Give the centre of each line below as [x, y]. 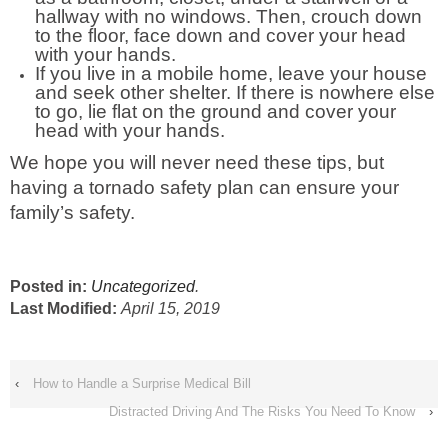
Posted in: [50, 286]
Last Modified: [65, 308]
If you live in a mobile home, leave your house [231, 73]
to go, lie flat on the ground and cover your [215, 111]
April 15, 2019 [170, 308]
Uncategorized [143, 286]
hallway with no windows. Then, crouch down [228, 16]
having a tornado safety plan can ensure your [204, 187]
